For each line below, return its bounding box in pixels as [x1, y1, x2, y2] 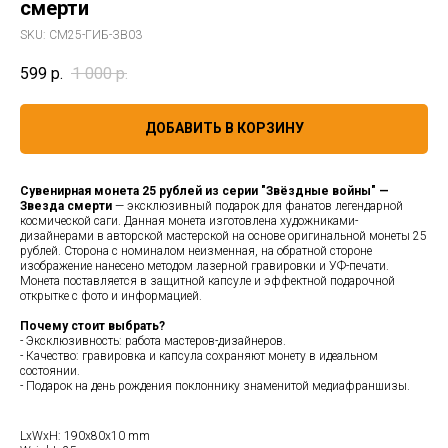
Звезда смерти [20, 198, 112, 213]
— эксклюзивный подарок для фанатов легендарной [112, 198, 403, 213]
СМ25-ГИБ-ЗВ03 [49, 28, 142, 42]
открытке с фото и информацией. [20, 288, 202, 303]
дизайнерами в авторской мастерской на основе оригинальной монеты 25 [20, 228, 427, 243]
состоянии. [20, 363, 80, 378]
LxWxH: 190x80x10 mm [20, 428, 150, 443]
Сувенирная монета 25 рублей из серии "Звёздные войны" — [20, 183, 389, 198]
